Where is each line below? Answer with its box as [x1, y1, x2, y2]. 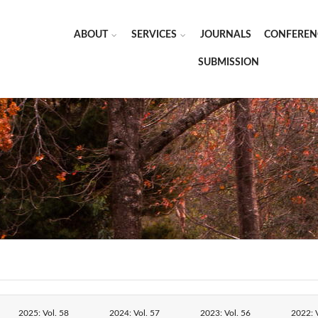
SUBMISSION [197, 57, 259, 67]
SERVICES [131, 30, 177, 40]
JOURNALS [200, 30, 251, 40]
